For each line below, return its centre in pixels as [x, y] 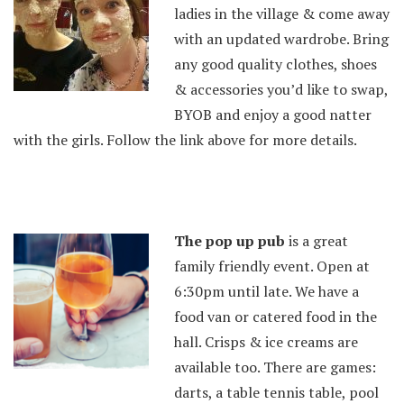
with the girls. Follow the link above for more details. [185, 140]
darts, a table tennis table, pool [276, 392]
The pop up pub [230, 241]
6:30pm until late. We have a [266, 291]
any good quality [230, 64]
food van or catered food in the [275, 317]
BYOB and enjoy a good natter [273, 115]
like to [327, 89]
